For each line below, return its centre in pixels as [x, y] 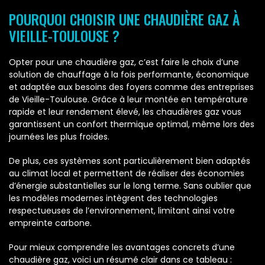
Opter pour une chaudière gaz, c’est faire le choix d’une [124, 62]
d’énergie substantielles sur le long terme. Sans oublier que [130, 186]
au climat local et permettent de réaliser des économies [127, 174]
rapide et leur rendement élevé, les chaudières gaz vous [125, 112]
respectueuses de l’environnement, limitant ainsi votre [122, 211]
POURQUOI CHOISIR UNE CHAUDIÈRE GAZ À [124, 20]
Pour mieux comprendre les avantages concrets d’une [122, 248]
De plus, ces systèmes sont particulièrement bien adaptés [130, 161]
